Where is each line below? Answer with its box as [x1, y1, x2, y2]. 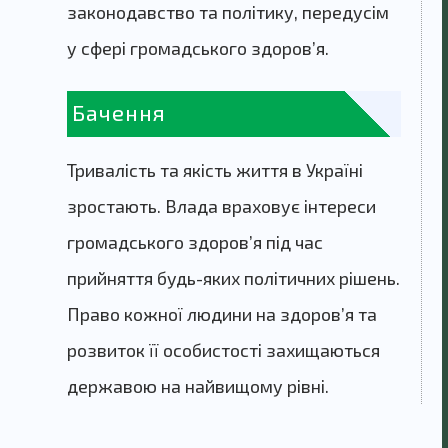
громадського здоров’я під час [67, 231, 323, 254]
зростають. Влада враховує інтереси [67, 195, 376, 218]
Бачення [72, 99, 166, 126]
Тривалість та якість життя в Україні [67, 159, 363, 182]
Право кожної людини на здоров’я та [67, 303, 377, 326]
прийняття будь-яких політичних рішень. [67, 267, 400, 290]
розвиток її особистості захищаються [67, 339, 380, 362]
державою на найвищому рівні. [67, 375, 329, 398]
